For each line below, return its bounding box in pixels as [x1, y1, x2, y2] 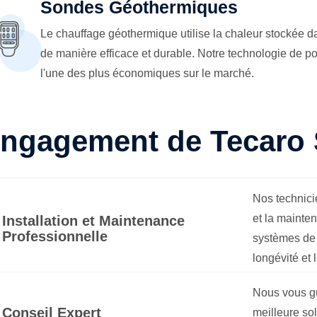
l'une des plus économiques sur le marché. [40, 67, 254, 79]
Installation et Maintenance [1, 212, 185, 229]
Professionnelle [1, 228, 108, 244]
